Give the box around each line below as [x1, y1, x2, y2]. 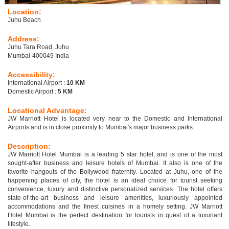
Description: [8, 142, 51, 151]
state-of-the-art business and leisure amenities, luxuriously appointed [8, 194, 222, 202]
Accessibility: [8, 71, 55, 79]
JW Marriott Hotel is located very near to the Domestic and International [8, 115, 222, 123]
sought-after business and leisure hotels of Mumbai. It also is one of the [8, 159, 222, 167]
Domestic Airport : [8, 88, 58, 96]
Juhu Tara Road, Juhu [8, 43, 69, 51]
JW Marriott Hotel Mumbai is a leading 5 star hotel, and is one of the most [8, 151, 222, 158]
